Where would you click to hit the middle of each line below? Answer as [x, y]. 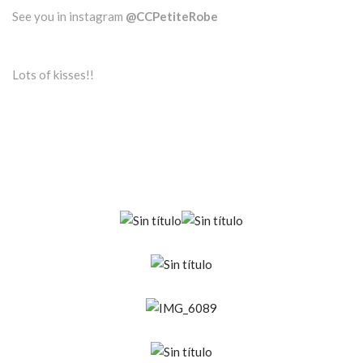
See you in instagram [69, 17]
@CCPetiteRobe [172, 17]
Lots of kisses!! [53, 75]
